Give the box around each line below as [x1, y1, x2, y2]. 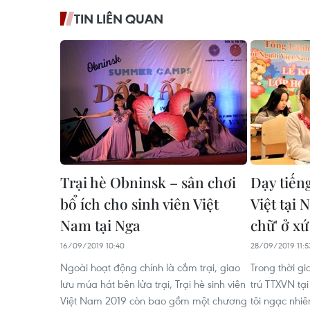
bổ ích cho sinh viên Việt [60, 193, 219, 213]
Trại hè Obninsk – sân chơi [60, 172, 236, 192]
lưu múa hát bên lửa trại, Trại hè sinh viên [60, 276, 246, 291]
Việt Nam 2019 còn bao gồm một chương [60, 293, 247, 307]
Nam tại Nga [60, 215, 140, 235]
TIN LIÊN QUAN [74, 10, 163, 27]
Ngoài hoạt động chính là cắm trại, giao [60, 259, 240, 274]
